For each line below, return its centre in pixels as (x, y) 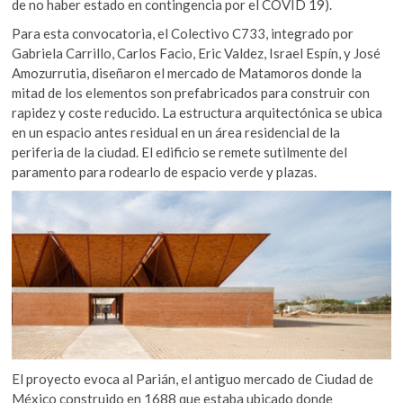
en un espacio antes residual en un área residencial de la (176, 132)
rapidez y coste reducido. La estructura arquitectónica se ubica (197, 112)
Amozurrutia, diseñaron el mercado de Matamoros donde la (187, 72)
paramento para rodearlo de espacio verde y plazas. (166, 171)
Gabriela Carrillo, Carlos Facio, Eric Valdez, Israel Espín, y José (197, 53)
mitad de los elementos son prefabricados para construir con (191, 92)
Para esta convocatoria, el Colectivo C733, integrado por (183, 33)
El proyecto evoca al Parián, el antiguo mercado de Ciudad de (193, 378)
